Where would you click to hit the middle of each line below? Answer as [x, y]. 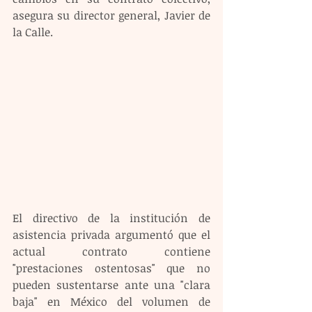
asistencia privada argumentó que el [111, 235]
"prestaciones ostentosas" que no [111, 268]
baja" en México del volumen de [111, 302]
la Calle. [33, 32]
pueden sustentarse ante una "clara [111, 285]
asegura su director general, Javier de [111, 15]
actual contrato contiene [111, 252]
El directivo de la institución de [111, 218]
